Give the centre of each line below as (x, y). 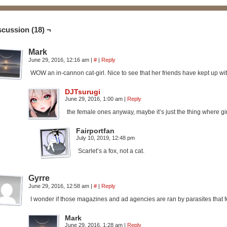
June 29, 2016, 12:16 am (60, 60)
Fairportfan (95, 131)
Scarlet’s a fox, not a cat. (111, 151)
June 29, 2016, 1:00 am (94, 99)
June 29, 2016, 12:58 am (60, 186)
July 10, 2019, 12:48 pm (105, 138)
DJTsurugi (83, 92)
